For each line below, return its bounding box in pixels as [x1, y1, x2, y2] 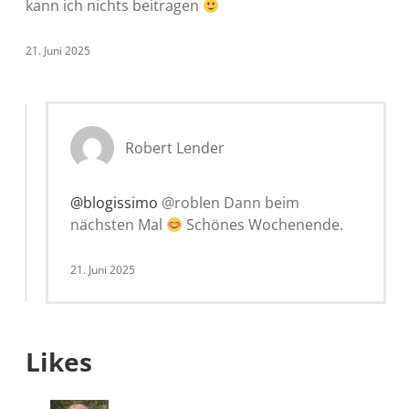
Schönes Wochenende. [183, 214, 344, 235]
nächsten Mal [70, 214, 166, 235]
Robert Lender [125, 137, 225, 158]
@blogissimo [70, 192, 158, 213]
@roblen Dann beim [158, 192, 299, 213]
